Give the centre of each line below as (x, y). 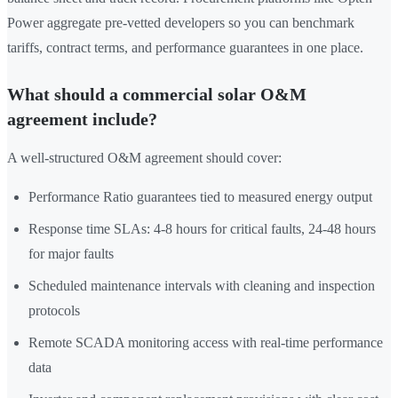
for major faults (71, 254)
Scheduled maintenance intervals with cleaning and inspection (202, 286)
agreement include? (82, 119)
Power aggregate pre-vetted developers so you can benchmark (181, 23)
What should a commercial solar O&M (157, 95)
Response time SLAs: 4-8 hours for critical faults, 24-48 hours (202, 229)
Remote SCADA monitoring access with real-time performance (206, 343)
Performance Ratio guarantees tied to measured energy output (200, 197)
